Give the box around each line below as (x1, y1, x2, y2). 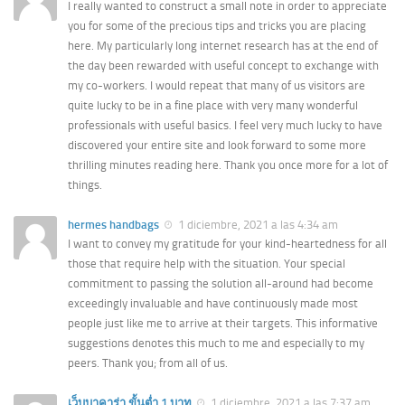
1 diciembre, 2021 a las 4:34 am (175, 217, 338, 231)
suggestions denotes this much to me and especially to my (68, 335, 364, 350)
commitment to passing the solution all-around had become (68, 276, 373, 290)
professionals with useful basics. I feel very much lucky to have (68, 118, 382, 132)
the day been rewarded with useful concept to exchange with (68, 58, 379, 72)
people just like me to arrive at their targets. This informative (68, 316, 378, 330)
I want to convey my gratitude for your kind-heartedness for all (68, 236, 387, 250)
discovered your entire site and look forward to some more (68, 137, 366, 152)
